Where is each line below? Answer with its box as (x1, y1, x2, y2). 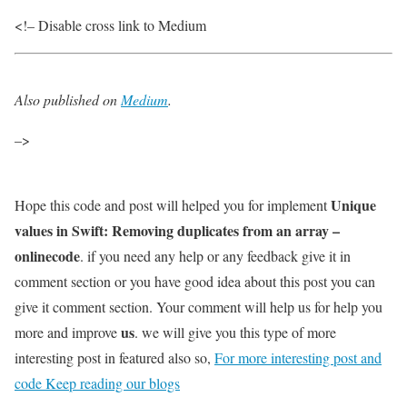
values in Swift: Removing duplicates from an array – (15, 220, 340, 242)
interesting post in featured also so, (15, 348, 214, 368)
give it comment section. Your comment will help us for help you (15, 297, 382, 317)
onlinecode (15, 245, 80, 267)
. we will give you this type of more (134, 323, 336, 342)
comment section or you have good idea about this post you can (15, 272, 375, 292)
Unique (331, 194, 376, 216)
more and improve (15, 323, 121, 342)
